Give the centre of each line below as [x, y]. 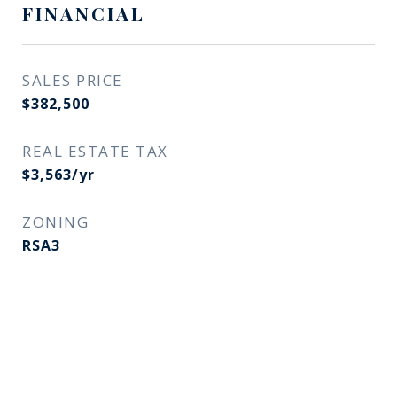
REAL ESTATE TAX [95, 151]
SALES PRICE [73, 80]
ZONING [55, 222]
